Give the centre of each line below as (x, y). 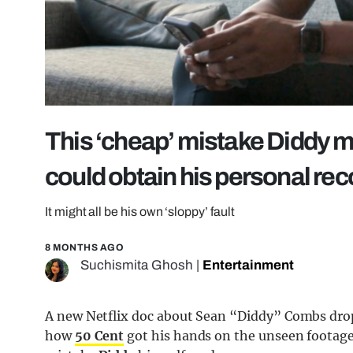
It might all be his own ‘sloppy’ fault (140, 212)
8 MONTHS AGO (84, 248)
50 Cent (99, 336)
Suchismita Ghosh (137, 266)
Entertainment (248, 266)
